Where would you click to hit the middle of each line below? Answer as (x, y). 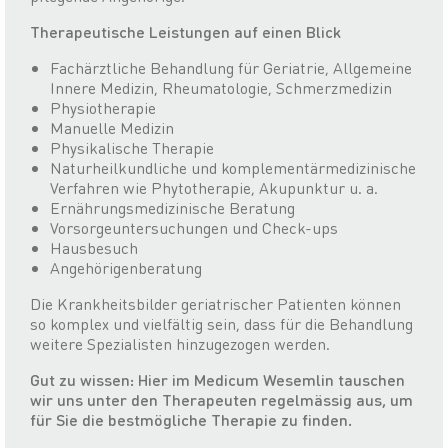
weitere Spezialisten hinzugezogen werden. (180, 344)
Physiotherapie (103, 108)
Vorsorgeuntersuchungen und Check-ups (194, 228)
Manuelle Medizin (112, 128)
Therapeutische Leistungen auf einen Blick (185, 32)
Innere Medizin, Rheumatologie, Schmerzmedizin (221, 88)
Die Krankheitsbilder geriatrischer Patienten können (215, 304)
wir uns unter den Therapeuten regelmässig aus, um (221, 400)
